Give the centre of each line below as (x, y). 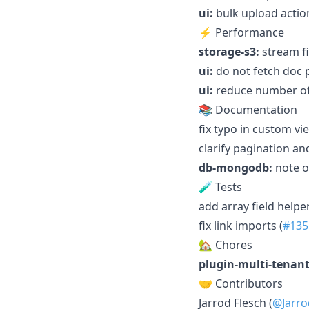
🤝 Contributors (241, 283)
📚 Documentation (248, 109)
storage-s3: (229, 51)
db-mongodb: (236, 167)
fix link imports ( (241, 225)
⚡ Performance (241, 32)
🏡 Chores (226, 245)
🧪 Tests (220, 187)
